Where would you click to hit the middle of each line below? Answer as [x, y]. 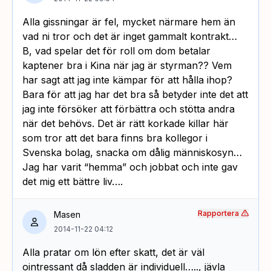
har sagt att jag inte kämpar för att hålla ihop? [127, 80]
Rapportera [218, 213]
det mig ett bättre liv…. [73, 181]
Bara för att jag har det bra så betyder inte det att [135, 94]
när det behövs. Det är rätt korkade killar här [126, 123]
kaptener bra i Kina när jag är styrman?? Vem [127, 65]
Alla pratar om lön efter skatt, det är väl [113, 252]
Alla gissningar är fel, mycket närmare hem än [129, 21]
